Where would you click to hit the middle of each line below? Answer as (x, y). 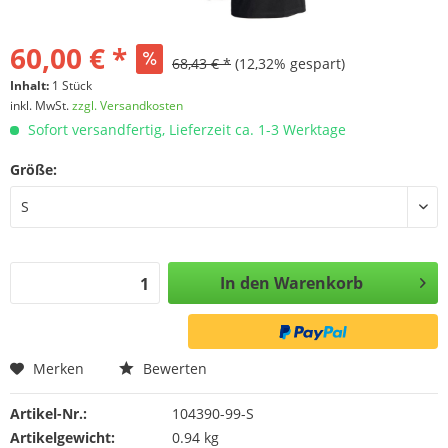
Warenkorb (318, 283)
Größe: (33, 169)
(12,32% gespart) (290, 63)
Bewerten (173, 368)
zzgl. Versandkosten (127, 105)
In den (244, 283)
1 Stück (72, 85)
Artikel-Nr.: (48, 413)
